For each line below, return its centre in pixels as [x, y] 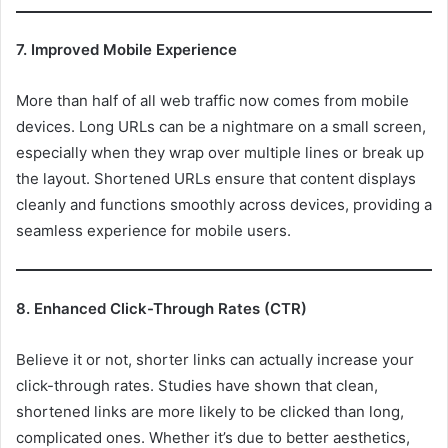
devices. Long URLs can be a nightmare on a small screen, [221, 127]
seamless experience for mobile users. [153, 231]
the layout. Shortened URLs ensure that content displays [216, 179]
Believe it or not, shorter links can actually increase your [215, 359]
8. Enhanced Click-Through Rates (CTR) [161, 308]
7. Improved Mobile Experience [126, 50]
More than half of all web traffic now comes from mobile [212, 101]
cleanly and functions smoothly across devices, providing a [224, 205]
